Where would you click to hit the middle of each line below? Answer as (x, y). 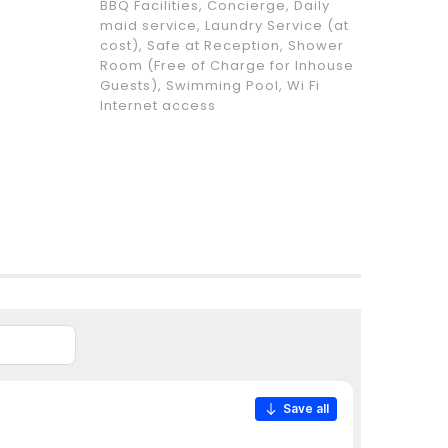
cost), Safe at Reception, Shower (221, 45)
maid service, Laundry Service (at (224, 25)
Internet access (157, 105)
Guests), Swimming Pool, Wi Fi (209, 85)
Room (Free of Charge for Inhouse (226, 65)
